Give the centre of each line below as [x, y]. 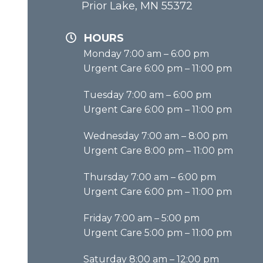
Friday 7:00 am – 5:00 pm [141, 218]
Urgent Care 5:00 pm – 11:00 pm [158, 232]
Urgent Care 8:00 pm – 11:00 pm [158, 150]
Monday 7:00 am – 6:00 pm [146, 53]
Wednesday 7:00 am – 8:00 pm [156, 136]
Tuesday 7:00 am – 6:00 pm [147, 95]
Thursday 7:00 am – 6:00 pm [150, 177]
